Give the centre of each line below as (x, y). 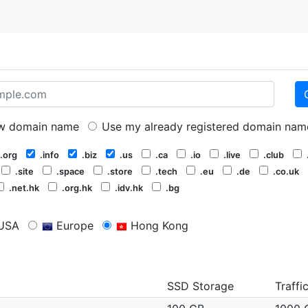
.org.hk (77, 188)
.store (120, 172)
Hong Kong (158, 225)
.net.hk (24, 188)
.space (70, 172)
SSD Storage (200, 286)
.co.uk (286, 172)
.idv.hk (129, 188)
